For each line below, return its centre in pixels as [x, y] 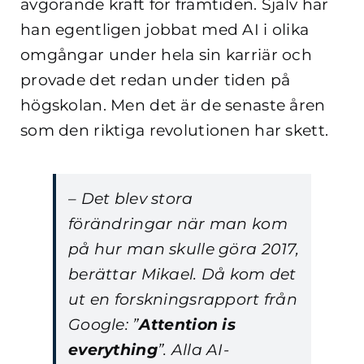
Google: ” [104, 325]
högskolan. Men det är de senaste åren [173, 106]
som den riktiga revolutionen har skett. [175, 131]
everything [113, 350]
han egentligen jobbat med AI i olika [165, 30]
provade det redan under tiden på [156, 80]
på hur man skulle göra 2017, [184, 249]
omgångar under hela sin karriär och [166, 55]
